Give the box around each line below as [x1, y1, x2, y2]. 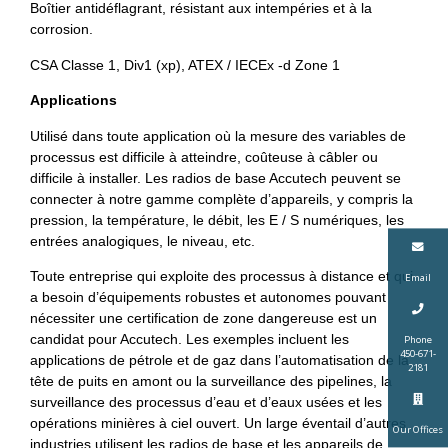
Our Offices [393, 423, 443, 437]
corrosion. [30, 21, 93, 38]
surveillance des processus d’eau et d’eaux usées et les [30, 393, 382, 410]
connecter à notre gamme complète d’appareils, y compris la [30, 190, 413, 207]
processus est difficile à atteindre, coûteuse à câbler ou [30, 148, 378, 165]
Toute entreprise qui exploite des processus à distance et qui [30, 267, 413, 284]
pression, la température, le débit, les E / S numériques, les [30, 211, 404, 228]
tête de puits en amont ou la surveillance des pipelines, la [30, 372, 392, 389]
